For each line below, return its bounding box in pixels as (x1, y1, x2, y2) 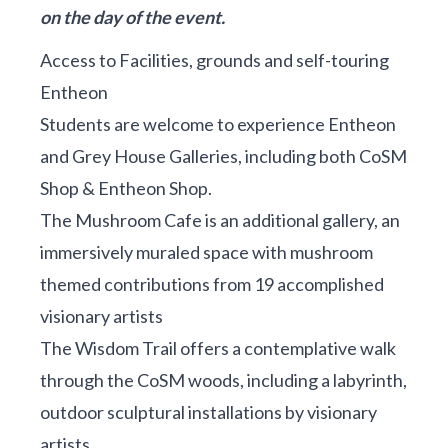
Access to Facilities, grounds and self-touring (40, 49, 389, 72)
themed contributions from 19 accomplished (40, 273, 384, 296)
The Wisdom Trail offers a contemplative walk (40, 337, 396, 360)
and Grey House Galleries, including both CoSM (40, 145, 407, 168)
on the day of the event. (40, 6, 225, 29)
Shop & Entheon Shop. (40, 177, 215, 200)
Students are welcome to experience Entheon (40, 113, 396, 136)
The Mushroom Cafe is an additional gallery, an (40, 209, 400, 232)
